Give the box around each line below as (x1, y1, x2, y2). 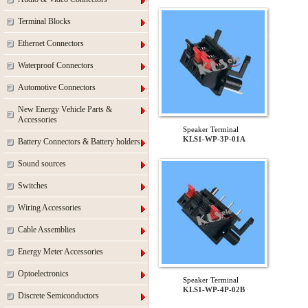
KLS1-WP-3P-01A (182, 135, 245, 143)
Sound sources (18, 159, 66, 168)
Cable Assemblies (18, 225, 76, 234)
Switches (18, 181, 47, 190)
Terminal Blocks (18, 16, 71, 26)
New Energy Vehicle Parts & (18, 104, 112, 114)
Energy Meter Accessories (18, 247, 103, 256)
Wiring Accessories (18, 203, 81, 212)
